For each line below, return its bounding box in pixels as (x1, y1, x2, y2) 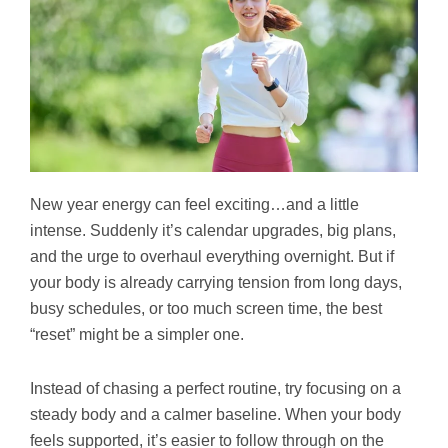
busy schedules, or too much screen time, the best (30, 299, 382, 317)
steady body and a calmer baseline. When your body (30, 405, 401, 423)
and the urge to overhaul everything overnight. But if (30, 247, 394, 265)
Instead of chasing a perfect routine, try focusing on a (30, 379, 401, 397)
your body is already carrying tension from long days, (30, 273, 402, 291)
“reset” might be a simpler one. (30, 325, 244, 343)
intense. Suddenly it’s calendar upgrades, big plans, (30, 221, 396, 239)
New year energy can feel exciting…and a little (30, 195, 359, 213)
